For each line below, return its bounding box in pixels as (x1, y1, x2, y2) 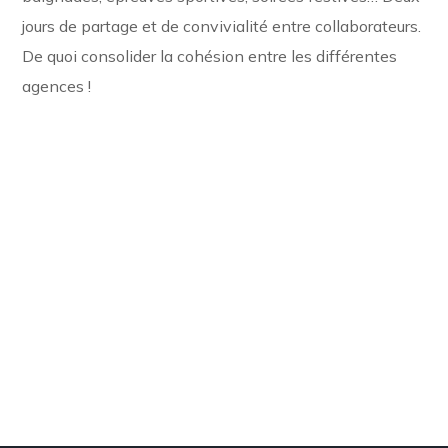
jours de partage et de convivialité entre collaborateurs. (22, 16, 422, 36)
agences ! (22, 76, 96, 96)
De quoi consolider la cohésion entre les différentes (22, 46, 398, 66)
